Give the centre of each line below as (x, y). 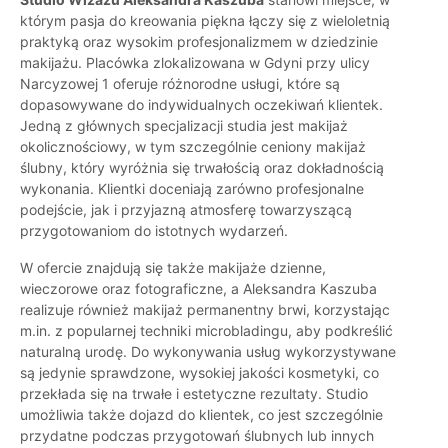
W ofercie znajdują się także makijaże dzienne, (173, 268)
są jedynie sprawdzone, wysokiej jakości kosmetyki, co (199, 373)
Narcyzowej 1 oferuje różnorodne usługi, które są (180, 84)
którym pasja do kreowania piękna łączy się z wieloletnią (205, 21)
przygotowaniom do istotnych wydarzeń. (154, 231)
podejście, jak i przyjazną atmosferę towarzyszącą (186, 210)
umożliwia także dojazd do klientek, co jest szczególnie (201, 415)
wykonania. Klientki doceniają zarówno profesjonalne (192, 189)
